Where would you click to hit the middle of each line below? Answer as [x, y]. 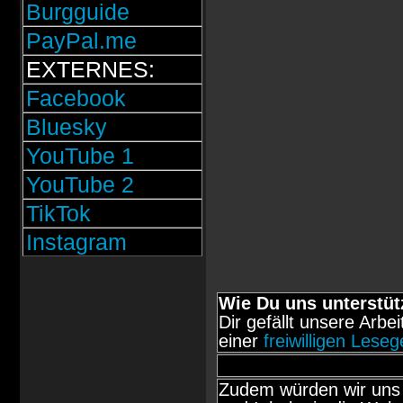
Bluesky [66, 127]
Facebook [76, 98]
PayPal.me [81, 40]
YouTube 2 [80, 184]
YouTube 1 [80, 156]
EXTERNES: [90, 69]
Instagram [76, 242]
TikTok [58, 213]
